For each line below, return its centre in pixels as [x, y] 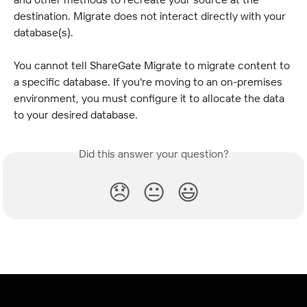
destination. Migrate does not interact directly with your [151, 16]
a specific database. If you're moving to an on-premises [149, 82]
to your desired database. [76, 115]
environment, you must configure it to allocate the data [150, 98]
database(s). [44, 32]
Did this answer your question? [153, 154]
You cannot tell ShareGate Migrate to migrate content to [153, 65]
